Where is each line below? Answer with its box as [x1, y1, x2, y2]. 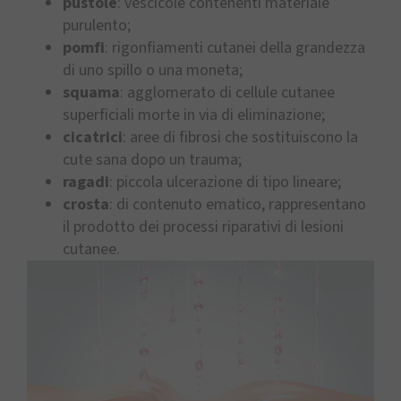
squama [63, 81, 120, 105]
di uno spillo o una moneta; [63, 59, 243, 82]
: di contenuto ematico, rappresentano [109, 193, 366, 217]
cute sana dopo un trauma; [63, 149, 242, 172]
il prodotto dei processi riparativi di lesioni [63, 216, 344, 239]
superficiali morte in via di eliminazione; [63, 104, 325, 127]
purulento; [63, 14, 131, 38]
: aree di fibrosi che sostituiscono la [123, 126, 358, 149]
